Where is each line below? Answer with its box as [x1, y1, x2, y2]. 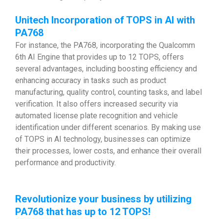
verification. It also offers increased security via [15, 99, 178, 109]
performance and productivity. [15, 158, 116, 167]
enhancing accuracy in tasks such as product [15, 76, 166, 85]
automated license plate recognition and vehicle [15, 111, 178, 120]
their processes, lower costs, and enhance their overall [15, 146, 201, 155]
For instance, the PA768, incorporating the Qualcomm [15, 41, 195, 50]
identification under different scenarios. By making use [15, 123, 201, 132]
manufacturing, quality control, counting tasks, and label [15, 88, 202, 97]
